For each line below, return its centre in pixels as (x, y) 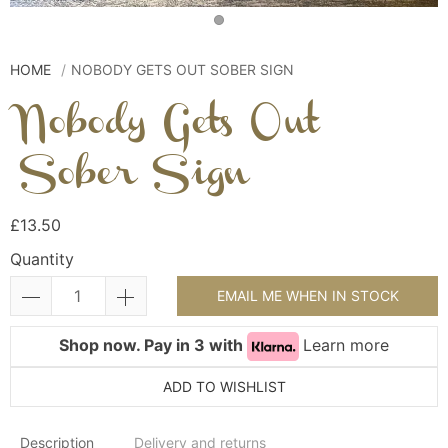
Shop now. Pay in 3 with (153, 345)
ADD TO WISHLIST (224, 387)
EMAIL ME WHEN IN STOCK (307, 296)
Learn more (346, 345)
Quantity (42, 259)
